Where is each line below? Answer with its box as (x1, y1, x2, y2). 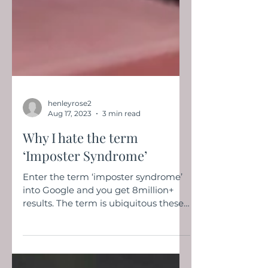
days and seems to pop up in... (23, 254, 156, 265)
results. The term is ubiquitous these (23, 240, 184, 252)
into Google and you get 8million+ (23, 227, 174, 239)
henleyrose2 (48, 142, 92, 151)
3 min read (102, 152, 141, 161)
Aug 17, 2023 (48, 152, 92, 161)
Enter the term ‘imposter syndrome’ (23, 214, 182, 226)
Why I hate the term (23, 172, 138, 190)
